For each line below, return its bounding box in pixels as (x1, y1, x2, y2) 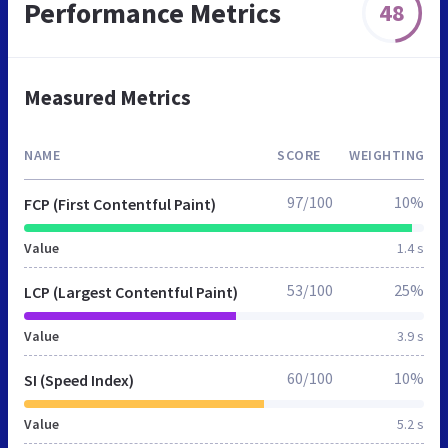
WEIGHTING (349, 145, 425, 164)
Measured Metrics (24, 83, 191, 111)
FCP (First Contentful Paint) (24, 193, 216, 214)
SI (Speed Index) (24, 369, 134, 390)
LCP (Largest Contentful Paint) (24, 281, 238, 302)
